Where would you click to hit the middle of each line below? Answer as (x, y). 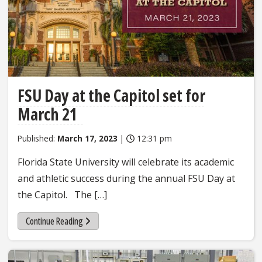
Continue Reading (54, 221)
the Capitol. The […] (62, 195)
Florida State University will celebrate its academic (126, 162)
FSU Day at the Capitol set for (111, 96)
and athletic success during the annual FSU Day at (126, 179)
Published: (37, 139)
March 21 (50, 114)
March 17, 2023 (87, 139)
